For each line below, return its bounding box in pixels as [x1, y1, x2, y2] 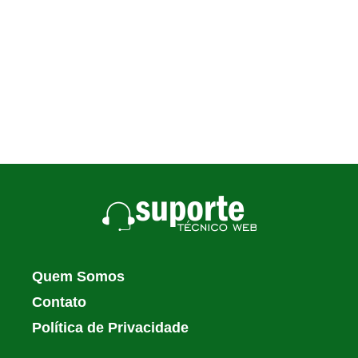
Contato [32, 294, 86, 310]
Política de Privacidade [32, 320, 189, 336]
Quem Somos [32, 268, 125, 284]
